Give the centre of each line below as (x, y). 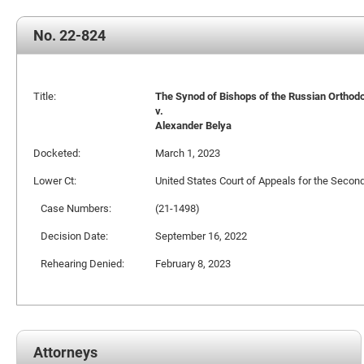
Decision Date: (71, 236)
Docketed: (57, 153)
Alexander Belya (193, 125)
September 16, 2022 (201, 236)
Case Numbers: (72, 208)
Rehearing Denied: (79, 263)
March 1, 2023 (188, 153)
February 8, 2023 (193, 263)
